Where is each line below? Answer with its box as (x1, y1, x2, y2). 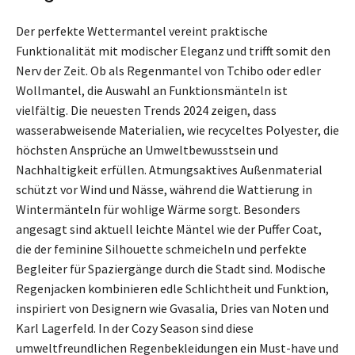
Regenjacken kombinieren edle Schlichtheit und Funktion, (16, 280, 329, 296)
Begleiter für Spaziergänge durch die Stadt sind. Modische (16, 260, 326, 277)
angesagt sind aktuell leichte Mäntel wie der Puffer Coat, (16, 220, 322, 237)
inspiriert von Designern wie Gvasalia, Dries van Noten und (16, 300, 329, 316)
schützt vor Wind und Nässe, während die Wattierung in (16, 181, 312, 197)
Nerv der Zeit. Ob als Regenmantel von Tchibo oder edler (16, 62, 321, 78)
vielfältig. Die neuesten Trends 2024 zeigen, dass (16, 101, 277, 118)
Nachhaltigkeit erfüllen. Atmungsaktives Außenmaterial (16, 161, 323, 177)
